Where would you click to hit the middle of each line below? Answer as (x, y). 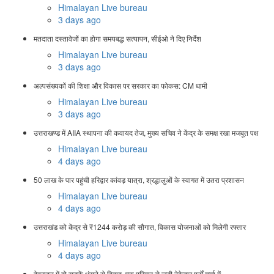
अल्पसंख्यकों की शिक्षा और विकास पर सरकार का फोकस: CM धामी (120, 86)
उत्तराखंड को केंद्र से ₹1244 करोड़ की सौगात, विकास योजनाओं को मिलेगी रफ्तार (140, 227)
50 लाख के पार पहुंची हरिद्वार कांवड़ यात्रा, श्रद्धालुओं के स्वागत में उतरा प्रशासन (139, 180)
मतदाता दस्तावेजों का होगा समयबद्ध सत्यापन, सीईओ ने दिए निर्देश (117, 39)
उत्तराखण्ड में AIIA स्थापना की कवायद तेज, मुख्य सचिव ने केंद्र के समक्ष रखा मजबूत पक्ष (146, 133)
